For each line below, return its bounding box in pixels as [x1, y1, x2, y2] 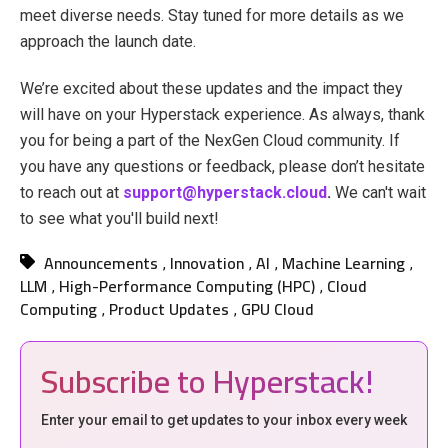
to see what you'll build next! [20, 208, 219, 228]
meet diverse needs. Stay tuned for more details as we [20, 5, 404, 25]
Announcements [44, 247, 159, 278]
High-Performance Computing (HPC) [59, 270, 315, 301]
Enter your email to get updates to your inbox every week [41, 411, 407, 428]
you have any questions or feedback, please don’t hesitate [20, 156, 425, 176]
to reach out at [20, 182, 123, 202]
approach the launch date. [20, 31, 196, 51]
